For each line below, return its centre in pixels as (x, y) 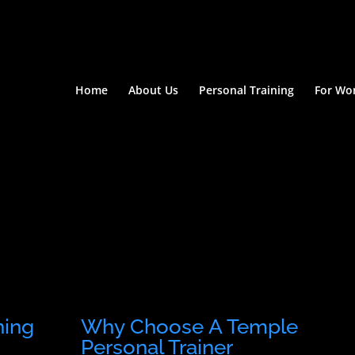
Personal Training (246, 90)
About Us (153, 90)
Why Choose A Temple (189, 326)
